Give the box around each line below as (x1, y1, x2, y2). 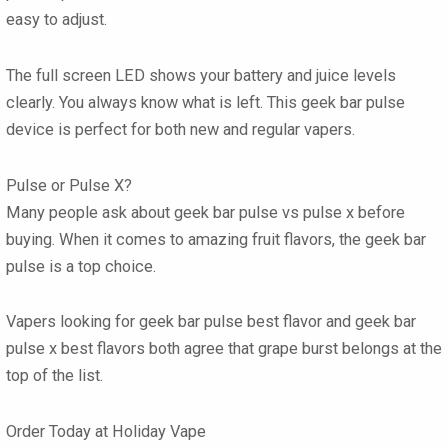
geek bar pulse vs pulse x (174, 202, 354, 222)
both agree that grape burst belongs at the (145, 339, 442, 359)
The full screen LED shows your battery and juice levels (6, 65, 396, 85)
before (354, 202, 405, 222)
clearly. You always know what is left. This (6, 92, 301, 112)
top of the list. (6, 366, 103, 386)
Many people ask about (6, 202, 174, 222)
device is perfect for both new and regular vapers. (6, 119, 355, 139)
